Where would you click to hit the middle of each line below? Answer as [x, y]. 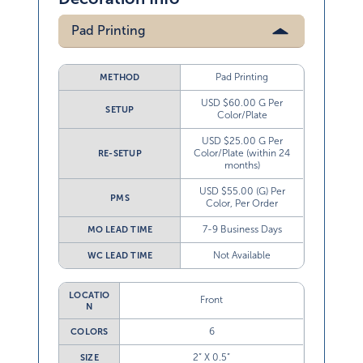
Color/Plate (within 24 [242, 154]
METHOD [120, 77]
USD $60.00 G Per [242, 103]
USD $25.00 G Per [242, 141]
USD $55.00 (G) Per [242, 192]
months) [242, 166]
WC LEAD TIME [120, 256]
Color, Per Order [242, 204]
